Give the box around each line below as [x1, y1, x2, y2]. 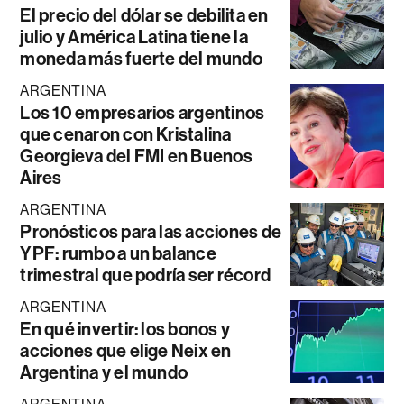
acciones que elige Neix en [20, 339, 232, 362]
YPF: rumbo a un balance [20, 242, 216, 264]
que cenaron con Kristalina [20, 123, 232, 145]
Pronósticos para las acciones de [20, 220, 282, 243]
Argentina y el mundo [20, 361, 188, 383]
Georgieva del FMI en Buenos [20, 144, 252, 167]
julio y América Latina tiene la [20, 25, 248, 48]
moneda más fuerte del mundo [20, 47, 262, 69]
